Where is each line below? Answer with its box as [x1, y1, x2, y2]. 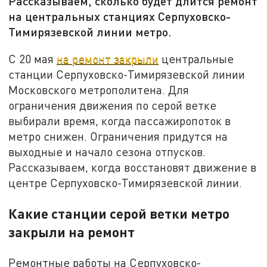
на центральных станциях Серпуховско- [8, 9, 231, 24]
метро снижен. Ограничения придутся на [8, 129, 228, 143]
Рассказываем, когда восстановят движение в [8, 160, 257, 174]
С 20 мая [8, 51, 57, 66]
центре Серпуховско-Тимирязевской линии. [8, 175, 243, 190]
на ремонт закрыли [57, 51, 159, 66]
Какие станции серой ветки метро [8, 204, 230, 222]
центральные [159, 51, 234, 66]
